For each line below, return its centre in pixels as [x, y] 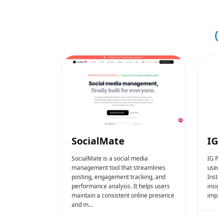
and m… [82, 204]
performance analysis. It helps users [121, 186]
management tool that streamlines [118, 167]
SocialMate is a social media [110, 158]
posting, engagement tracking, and [118, 177]
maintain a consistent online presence [123, 195]
